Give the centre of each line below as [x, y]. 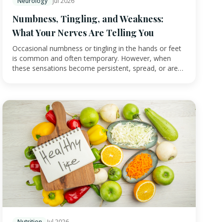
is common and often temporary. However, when [92, 58]
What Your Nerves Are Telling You [83, 32]
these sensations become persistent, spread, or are [95, 68]
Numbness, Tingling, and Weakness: [88, 19]
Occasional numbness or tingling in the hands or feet [97, 48]
